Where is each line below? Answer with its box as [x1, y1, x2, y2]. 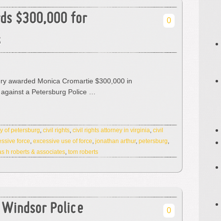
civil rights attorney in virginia [73, 127, 150, 134]
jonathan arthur [95, 138, 136, 145]
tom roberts [68, 148, 98, 155]
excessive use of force [33, 138, 92, 145]
